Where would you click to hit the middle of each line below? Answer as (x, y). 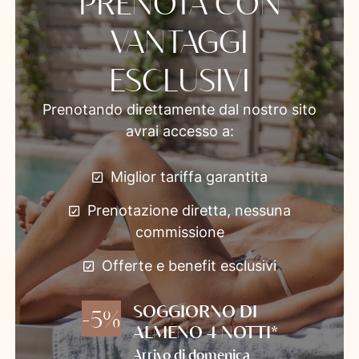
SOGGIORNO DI (195, 310)
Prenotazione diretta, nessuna (189, 210)
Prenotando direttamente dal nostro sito (179, 109)
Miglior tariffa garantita (189, 176)
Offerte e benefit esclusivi (189, 265)
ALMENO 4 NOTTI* (205, 331)
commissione (179, 231)
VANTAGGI (179, 40)
